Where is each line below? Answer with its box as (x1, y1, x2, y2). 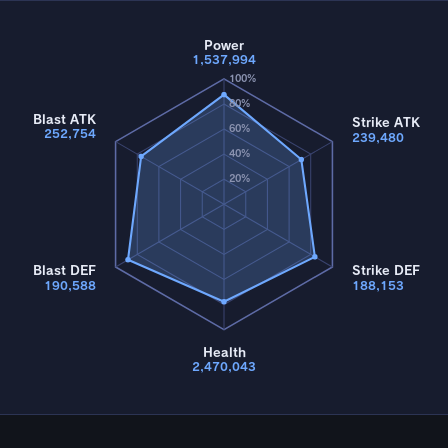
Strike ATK (352, 115, 422, 129)
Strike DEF (352, 264, 421, 278)
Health (202, 345, 246, 359)
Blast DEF (32, 264, 96, 278)
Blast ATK (32, 112, 97, 126)
